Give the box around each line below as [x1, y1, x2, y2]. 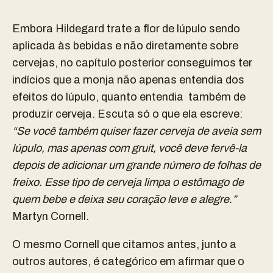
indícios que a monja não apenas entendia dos [12, 73, 244, 86]
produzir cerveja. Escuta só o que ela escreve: [12, 107, 243, 120]
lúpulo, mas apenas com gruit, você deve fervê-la [12, 141, 247, 154]
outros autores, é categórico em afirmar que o [12, 255, 244, 268]
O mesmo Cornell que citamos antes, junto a [12, 238, 236, 250]
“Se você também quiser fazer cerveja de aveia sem [12, 124, 261, 137]
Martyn [12, 210, 51, 222]
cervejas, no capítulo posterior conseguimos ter [12, 56, 252, 69]
